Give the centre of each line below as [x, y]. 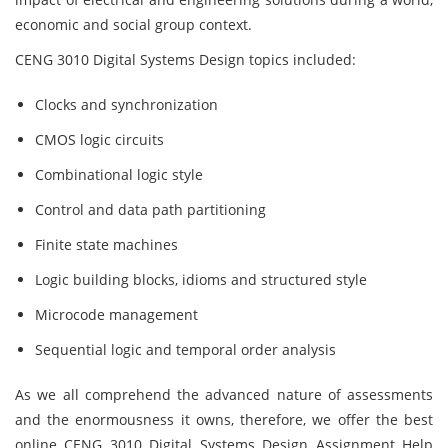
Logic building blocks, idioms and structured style [201, 279]
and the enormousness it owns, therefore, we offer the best [224, 419]
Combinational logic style [119, 174]
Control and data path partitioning [150, 209]
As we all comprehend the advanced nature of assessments [224, 394]
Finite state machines [106, 244]
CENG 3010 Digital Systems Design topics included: [185, 59]
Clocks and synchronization [126, 104]
